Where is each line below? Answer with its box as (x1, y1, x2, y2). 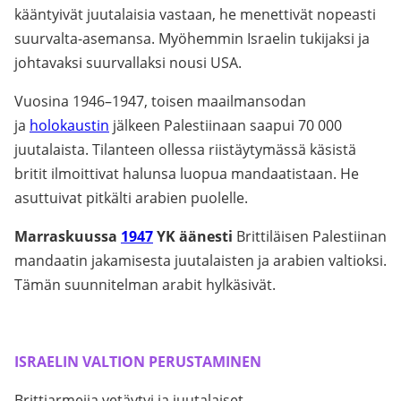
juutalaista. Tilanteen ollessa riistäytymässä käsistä (14, 140, 356, 159)
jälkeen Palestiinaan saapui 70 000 (109, 115, 342, 135)
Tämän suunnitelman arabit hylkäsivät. (14, 275, 276, 294)
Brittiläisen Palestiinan (233, 226, 387, 246)
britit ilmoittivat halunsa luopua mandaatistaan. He (14, 164, 359, 183)
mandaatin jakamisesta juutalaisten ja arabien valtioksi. (14, 251, 387, 270)
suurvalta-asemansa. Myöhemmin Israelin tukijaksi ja (14, 29, 370, 48)
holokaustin (30, 115, 109, 135)
